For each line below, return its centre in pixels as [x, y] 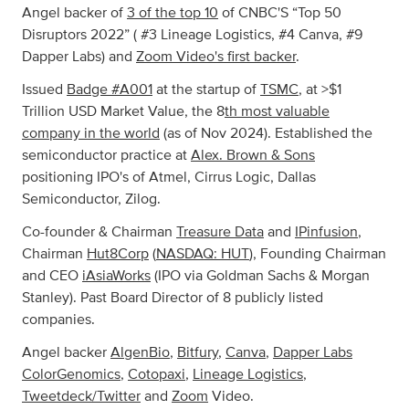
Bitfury [198, 353]
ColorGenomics [71, 375]
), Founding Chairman [318, 254]
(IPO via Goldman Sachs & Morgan [260, 276]
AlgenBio [140, 353]
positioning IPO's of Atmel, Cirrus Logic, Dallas [169, 178]
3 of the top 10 [173, 13]
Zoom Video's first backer [216, 57]
